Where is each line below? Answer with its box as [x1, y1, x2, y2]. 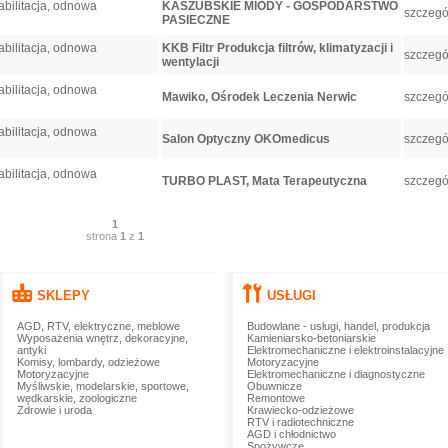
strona [86, 230, 120, 242]
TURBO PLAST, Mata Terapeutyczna [161, 174, 367, 188]
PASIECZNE [161, 13, 230, 27]
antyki [16, 344, 46, 356]
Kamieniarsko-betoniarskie [246, 332, 376, 344]
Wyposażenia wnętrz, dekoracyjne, [16, 332, 188, 344]
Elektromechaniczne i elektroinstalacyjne [246, 344, 444, 356]
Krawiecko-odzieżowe [246, 404, 354, 416]
